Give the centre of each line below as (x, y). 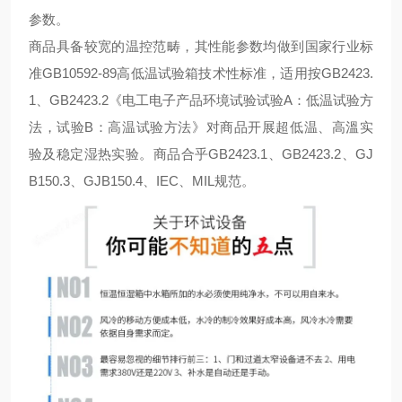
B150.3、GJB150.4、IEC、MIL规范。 (142, 181)
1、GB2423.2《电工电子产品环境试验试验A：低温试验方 (201, 100)
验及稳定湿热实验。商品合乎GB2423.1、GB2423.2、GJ (201, 154)
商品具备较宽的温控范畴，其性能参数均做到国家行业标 (201, 46)
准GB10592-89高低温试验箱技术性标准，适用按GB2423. (201, 73)
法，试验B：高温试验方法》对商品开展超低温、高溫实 (201, 127)
